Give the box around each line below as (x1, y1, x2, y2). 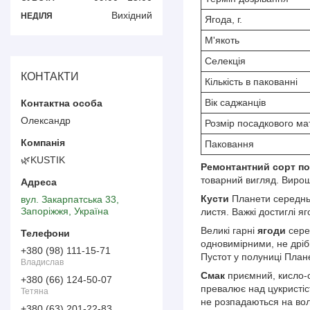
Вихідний (111, 9, 152, 21)
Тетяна (21, 286, 48, 297)
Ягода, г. (205, 14, 242, 26)
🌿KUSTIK (21, 154, 65, 165)
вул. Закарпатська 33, (21, 193, 119, 205)
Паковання (205, 138, 254, 150)
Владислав (21, 257, 64, 268)
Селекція (205, 55, 246, 67)
